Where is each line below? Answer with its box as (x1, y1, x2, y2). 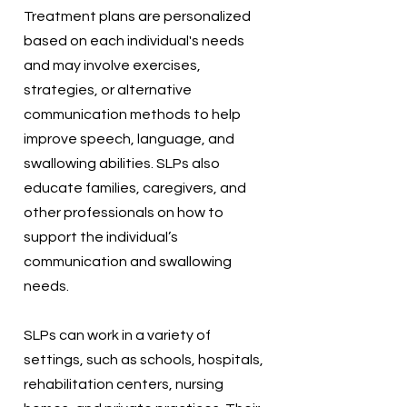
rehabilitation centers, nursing (24, 377, 223, 392)
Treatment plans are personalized (24, 9, 251, 24)
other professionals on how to (24, 205, 223, 220)
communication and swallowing (24, 254, 232, 269)
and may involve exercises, (24, 58, 201, 73)
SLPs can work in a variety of (24, 328, 211, 342)
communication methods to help (24, 107, 241, 122)
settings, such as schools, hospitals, (24, 352, 263, 367)
